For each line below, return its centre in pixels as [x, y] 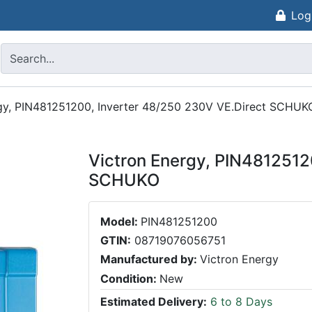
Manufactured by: [150, 259]
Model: [120, 221]
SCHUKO [124, 180]
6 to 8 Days [240, 302]
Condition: [130, 278]
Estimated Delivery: [154, 302]
